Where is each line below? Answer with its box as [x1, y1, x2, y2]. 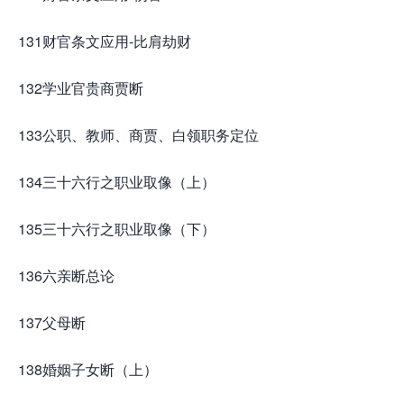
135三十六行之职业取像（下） [18, 218, 216, 240]
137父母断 [18, 312, 86, 334]
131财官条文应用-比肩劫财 [18, 31, 191, 52]
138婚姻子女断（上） [18, 359, 158, 381]
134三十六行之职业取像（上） [18, 171, 216, 193]
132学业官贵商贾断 [18, 78, 143, 99]
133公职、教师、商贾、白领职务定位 [18, 124, 259, 146]
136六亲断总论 [18, 265, 115, 287]
